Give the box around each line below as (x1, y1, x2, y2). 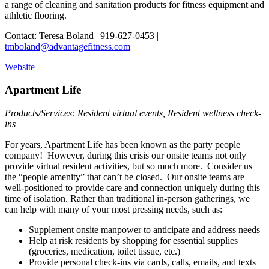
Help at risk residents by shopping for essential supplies (29, 235, 238, 246)
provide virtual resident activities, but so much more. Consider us (5, 161, 252, 172)
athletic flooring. (5, 10, 67, 20)
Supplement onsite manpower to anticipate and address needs (29, 225, 262, 235)
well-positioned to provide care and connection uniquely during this (5, 183, 260, 193)
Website (5, 61, 35, 72)
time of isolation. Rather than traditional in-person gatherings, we (5, 193, 250, 204)
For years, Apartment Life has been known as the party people (5, 139, 240, 150)
